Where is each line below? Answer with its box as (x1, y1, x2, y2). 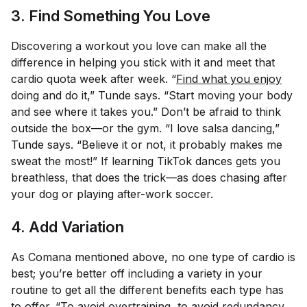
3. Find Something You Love (11, 7, 210, 25)
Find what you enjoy (176, 72, 282, 86)
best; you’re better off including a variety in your (11, 267, 262, 280)
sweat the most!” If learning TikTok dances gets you (11, 154, 280, 168)
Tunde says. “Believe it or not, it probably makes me (11, 138, 282, 151)
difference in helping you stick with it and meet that (11, 56, 275, 69)
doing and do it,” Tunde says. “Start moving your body (11, 88, 293, 102)
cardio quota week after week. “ (11, 72, 176, 86)
